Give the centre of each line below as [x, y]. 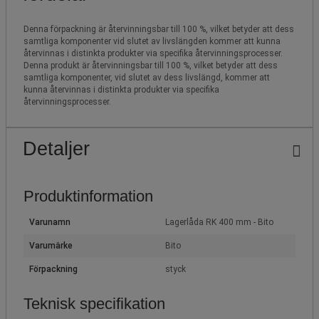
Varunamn [50, 222]
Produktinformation [88, 196]
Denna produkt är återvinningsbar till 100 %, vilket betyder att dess [151, 65]
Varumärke [51, 245]
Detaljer [56, 148]
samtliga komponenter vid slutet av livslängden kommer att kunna [152, 41]
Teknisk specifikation [94, 303]
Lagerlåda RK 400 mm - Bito [219, 222]
